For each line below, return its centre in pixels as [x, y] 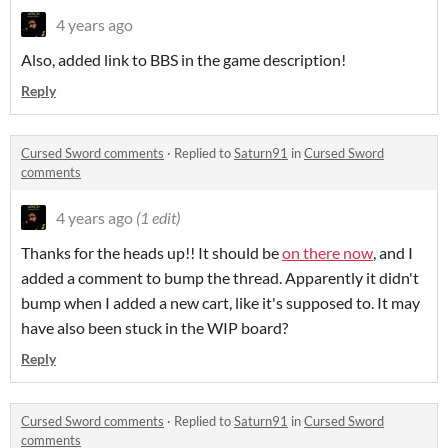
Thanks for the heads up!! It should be [151, 253]
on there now [327, 253]
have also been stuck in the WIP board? [156, 328]
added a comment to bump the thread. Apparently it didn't [220, 278]
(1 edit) [158, 218]
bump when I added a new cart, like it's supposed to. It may [220, 303]
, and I [393, 253]
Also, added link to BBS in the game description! [183, 60]
